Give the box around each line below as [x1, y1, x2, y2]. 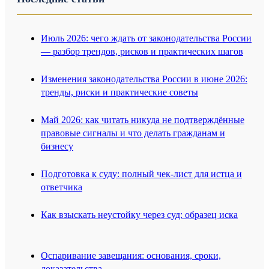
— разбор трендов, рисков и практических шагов [41, 46, 243, 57]
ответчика [41, 182, 82, 193]
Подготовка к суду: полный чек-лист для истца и [41, 169, 242, 180]
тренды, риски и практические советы [41, 87, 198, 98]
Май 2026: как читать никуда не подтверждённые [41, 115, 244, 125]
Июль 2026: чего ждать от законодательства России [41, 33, 252, 44]
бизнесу [41, 141, 73, 152]
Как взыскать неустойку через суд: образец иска [41, 210, 238, 220]
